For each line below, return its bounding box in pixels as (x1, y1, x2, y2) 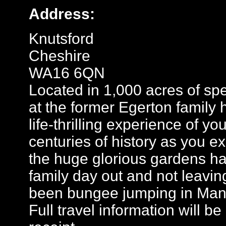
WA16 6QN (29, 65, 105, 81)
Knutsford (29, 30, 94, 47)
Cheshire (29, 47, 90, 64)
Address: (29, 6, 95, 22)
